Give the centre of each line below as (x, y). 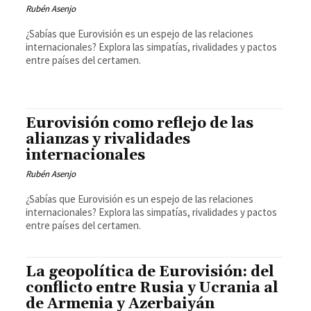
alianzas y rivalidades (108, 139)
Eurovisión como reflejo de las (140, 123)
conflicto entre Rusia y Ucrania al (152, 288)
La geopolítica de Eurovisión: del (150, 272)
